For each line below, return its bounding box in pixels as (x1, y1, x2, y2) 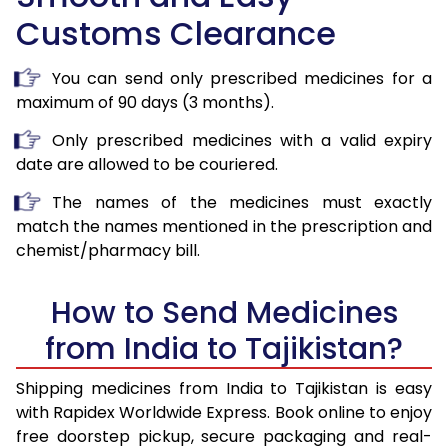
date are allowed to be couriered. (16, 152, 278, 176)
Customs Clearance (16, 10, 336, 56)
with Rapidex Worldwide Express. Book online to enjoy (16, 400, 432, 424)
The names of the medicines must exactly (52, 190, 432, 214)
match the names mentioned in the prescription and (16, 214, 432, 238)
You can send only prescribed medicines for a (52, 66, 432, 90)
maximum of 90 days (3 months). (16, 90, 274, 114)
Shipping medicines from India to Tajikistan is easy (16, 376, 432, 400)
